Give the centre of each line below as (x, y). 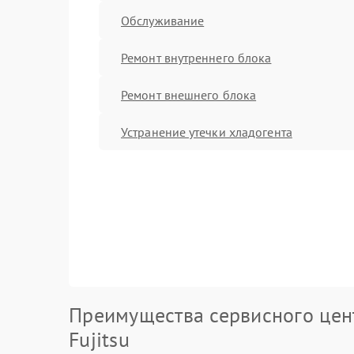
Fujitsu (99, 339)
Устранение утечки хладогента (207, 132)
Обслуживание (163, 20)
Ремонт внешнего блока (189, 94)
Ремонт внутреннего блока (196, 57)
